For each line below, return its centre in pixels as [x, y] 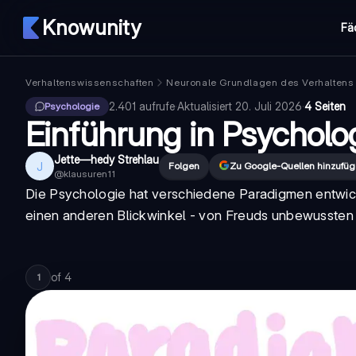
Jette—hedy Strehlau [106, 159]
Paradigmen [275, 194]
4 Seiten [325, 106]
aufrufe [157, 106]
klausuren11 [89, 174]
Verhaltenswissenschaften [90, 82]
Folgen [184, 166]
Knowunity [91, 27]
